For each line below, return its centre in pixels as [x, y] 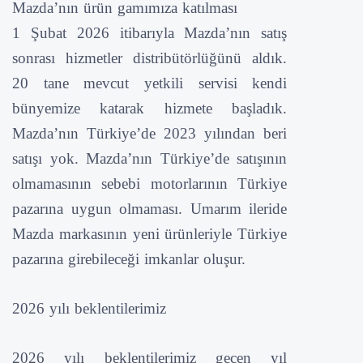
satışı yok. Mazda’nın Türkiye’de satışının [150, 158]
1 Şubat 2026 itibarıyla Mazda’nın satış [150, 32]
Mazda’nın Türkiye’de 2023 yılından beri [150, 133]
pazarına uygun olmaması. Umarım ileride [150, 208]
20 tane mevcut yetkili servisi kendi [150, 83]
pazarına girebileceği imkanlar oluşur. [129, 258]
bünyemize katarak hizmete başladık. [150, 108]
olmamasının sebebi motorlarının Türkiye [150, 183]
